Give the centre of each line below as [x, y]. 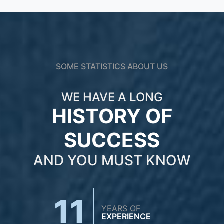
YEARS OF [121, 209]
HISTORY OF [112, 116]
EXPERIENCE [126, 217]
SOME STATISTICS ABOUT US [112, 67]
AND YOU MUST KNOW [112, 161]
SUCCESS [112, 140]
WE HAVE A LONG [112, 97]
